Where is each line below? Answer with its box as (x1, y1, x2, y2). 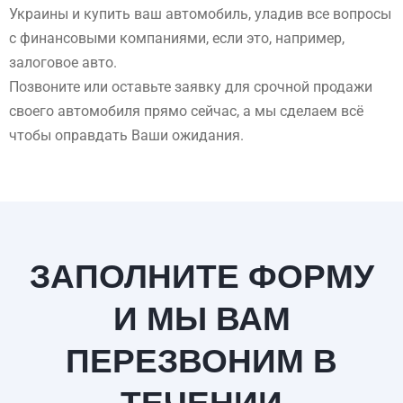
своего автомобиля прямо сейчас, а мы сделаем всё (9, 102, 363, 120)
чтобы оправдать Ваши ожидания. (9, 126, 244, 144)
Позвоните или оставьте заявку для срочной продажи (9, 77, 372, 95)
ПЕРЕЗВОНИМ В (66, 342, 337, 380)
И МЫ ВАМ (112, 300, 291, 337)
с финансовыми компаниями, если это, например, (9, 29, 345, 47)
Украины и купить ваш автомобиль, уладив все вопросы (9, 4, 391, 22)
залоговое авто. (9, 53, 117, 71)
